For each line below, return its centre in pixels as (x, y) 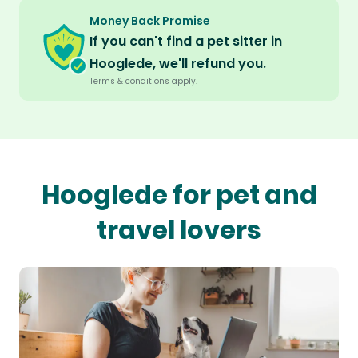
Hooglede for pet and (179, 195)
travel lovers (179, 230)
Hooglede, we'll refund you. (178, 64)
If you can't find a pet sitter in (186, 42)
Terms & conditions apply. (143, 82)
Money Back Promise (150, 21)
